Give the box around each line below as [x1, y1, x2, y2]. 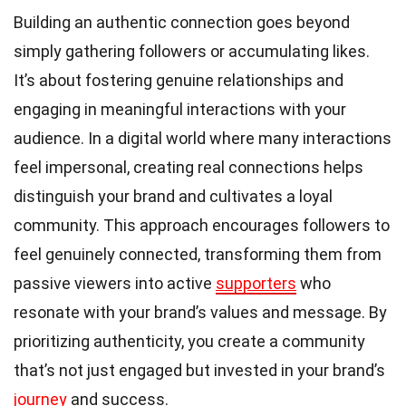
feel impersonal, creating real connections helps [14, 157, 363, 177]
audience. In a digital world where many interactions [14, 128, 391, 148]
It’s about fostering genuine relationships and [14, 70, 343, 90]
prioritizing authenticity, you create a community [14, 331, 365, 351]
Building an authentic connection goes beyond [14, 12, 350, 32]
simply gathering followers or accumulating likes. [14, 41, 370, 61]
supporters [216, 273, 296, 293]
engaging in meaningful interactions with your [14, 99, 346, 119]
